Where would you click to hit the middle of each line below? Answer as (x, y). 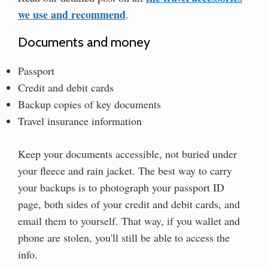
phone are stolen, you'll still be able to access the (124, 237)
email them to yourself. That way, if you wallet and (129, 220)
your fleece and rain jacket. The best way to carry (125, 170)
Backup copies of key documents (89, 104)
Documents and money (84, 42)
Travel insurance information (80, 121)
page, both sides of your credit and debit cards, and (129, 204)
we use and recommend (72, 14)
